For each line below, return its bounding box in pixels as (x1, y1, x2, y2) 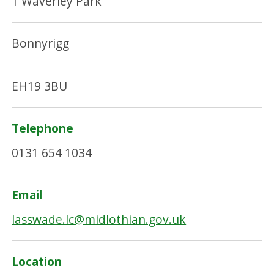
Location (12, 253, 62, 270)
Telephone (12, 120, 74, 137)
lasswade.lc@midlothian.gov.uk (12, 210, 187, 228)
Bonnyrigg (12, 35, 70, 52)
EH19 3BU (12, 77, 68, 94)
